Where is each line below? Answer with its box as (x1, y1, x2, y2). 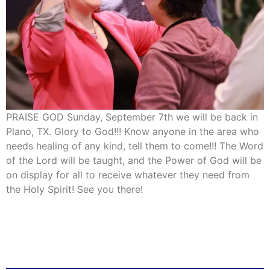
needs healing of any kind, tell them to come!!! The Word (6, 139, 263, 152)
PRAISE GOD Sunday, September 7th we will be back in (6, 110, 258, 123)
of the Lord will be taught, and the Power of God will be (6, 154, 262, 166)
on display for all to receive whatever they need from (6, 168, 250, 181)
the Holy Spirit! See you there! (6, 183, 143, 195)
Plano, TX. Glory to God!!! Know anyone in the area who (6, 125, 259, 137)
